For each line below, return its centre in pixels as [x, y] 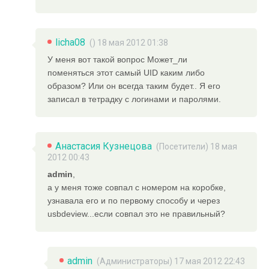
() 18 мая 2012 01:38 [129, 42]
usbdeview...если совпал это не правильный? [137, 213]
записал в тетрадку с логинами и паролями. [134, 99]
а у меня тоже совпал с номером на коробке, [137, 187]
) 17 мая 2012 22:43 [207, 261]
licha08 [71, 42]
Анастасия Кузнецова [104, 146]
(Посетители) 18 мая [197, 146]
